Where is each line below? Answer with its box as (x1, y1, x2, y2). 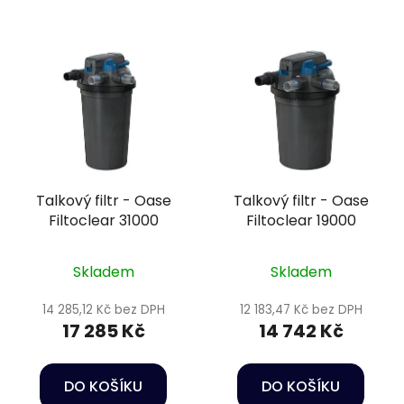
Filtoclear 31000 (48, 209, 159, 231)
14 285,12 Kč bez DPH (41, 300, 165, 318)
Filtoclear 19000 (245, 209, 356, 231)
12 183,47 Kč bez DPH (239, 300, 363, 318)
